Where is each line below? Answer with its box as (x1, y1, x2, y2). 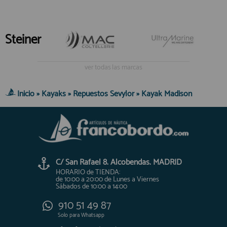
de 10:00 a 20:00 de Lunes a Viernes (56, 173, 159, 185)
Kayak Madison (141, 87, 192, 101)
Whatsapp (80, 210, 104, 220)
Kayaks (42, 87, 66, 101)
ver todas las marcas (85, 61, 142, 73)
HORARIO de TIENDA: (56, 166, 120, 178)
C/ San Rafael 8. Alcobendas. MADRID (56, 155, 182, 169)
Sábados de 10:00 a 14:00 (56, 180, 127, 193)
